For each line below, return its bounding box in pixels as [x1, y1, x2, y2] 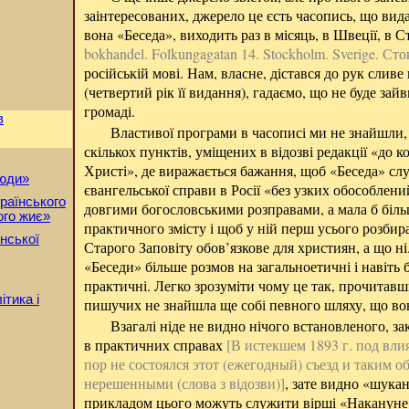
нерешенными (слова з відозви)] [84, 373, 285, 393]
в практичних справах [84, 335, 226, 354]
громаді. [84, 101, 135, 121]
